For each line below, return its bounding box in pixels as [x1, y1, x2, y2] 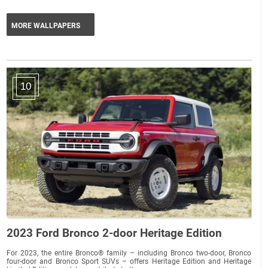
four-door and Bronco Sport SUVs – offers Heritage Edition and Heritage [7, 257, 252, 266]
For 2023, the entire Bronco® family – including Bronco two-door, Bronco [7, 248, 252, 257]
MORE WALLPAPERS [11, 21, 81, 30]
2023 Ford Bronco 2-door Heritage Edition [7, 226, 223, 240]
